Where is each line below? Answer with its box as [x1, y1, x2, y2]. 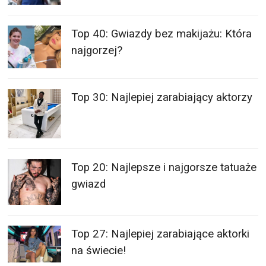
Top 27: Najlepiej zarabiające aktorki [71, 227, 250, 240]
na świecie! [71, 243, 126, 257]
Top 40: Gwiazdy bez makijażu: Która [71, 27, 252, 40]
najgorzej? [71, 44, 123, 57]
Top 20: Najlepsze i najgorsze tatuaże [71, 160, 257, 174]
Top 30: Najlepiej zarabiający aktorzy [71, 91, 253, 104]
